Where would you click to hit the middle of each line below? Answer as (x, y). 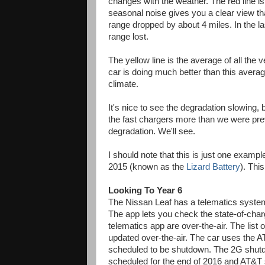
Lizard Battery (213, 167)
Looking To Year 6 (145, 190)
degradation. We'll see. (152, 131)
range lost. (128, 36)
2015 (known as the (147, 167)
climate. (123, 84)
